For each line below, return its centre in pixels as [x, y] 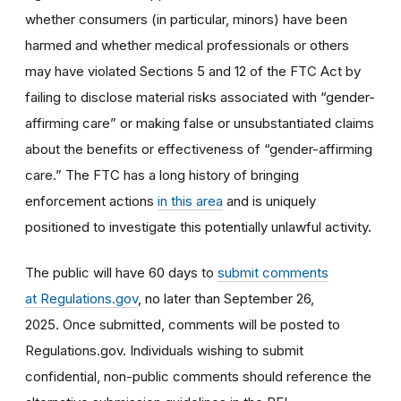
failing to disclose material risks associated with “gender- [200, 97]
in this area [190, 200]
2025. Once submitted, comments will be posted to [183, 324]
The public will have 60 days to [121, 272]
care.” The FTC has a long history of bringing [162, 175]
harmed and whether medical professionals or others [187, 45]
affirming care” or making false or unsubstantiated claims [200, 123]
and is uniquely [269, 200]
